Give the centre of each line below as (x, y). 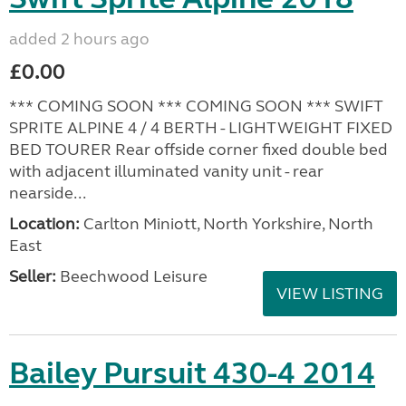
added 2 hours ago (79, 39)
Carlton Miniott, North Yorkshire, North (227, 224)
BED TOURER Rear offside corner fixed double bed (198, 150)
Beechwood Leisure (132, 276)
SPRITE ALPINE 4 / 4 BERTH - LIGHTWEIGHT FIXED (201, 128)
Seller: (33, 276)
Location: (44, 224)
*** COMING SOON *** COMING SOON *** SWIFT (196, 106)
